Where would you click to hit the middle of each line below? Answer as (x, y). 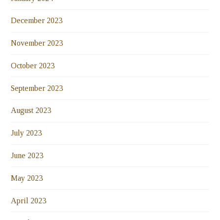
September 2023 (37, 88)
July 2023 (27, 133)
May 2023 (27, 178)
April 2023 (29, 200)
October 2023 (33, 65)
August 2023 (31, 110)
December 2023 (37, 21)
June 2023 (27, 156)
